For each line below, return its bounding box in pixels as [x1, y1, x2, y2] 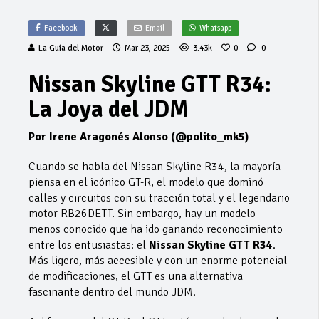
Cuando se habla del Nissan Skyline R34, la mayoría [28, 159, 281, 174]
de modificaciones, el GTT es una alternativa [28, 268, 243, 283]
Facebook [44, 23, 78, 33]
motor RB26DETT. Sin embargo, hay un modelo [28, 206, 256, 221]
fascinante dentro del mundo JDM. [28, 284, 196, 299]
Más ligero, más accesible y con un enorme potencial [28, 253, 287, 268]
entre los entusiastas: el [28, 237, 149, 252]
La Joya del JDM [28, 95, 189, 123]
